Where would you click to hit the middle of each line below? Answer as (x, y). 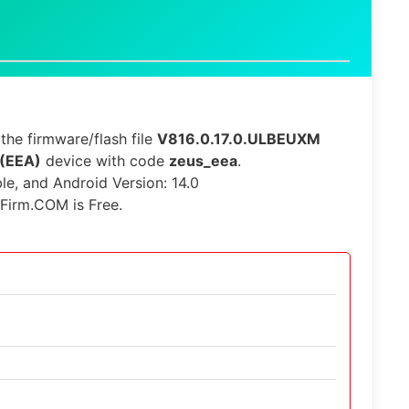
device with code (105, 161)
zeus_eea (203, 161)
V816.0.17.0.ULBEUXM (239, 139)
